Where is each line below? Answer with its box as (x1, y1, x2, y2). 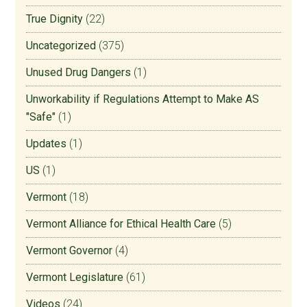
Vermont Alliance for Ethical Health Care (26, 217, 217, 231)
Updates (26, 137, 67, 151)
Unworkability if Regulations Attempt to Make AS (26, 93, 260, 106)
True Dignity (26, 12, 84, 26)
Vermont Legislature (26, 271, 124, 284)
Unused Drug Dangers (26, 66, 132, 79)
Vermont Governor (26, 244, 113, 258)
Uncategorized (26, 39, 97, 53)
